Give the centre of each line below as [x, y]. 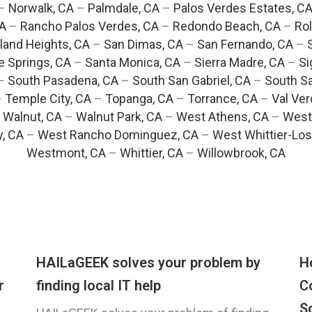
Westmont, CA [66, 153]
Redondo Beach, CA [226, 26]
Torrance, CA [223, 99]
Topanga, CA [139, 99]
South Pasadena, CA [63, 81]
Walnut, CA [32, 117]
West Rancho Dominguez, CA [118, 135]
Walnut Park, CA [119, 117]
